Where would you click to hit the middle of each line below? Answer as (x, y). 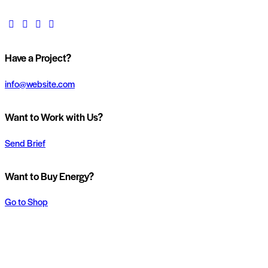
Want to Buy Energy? (49, 176)
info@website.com (40, 83)
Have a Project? (38, 57)
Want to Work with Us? (54, 116)
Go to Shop (26, 202)
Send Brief (25, 142)
